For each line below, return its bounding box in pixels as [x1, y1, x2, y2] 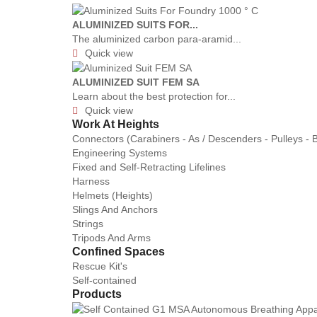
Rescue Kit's [72, 260, 127, 272]
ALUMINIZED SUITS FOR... [72, 18, 198, 30]
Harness [72, 175, 110, 188]
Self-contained [72, 275, 137, 287]
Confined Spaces [72, 246, 165, 258]
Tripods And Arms [72, 232, 151, 244]
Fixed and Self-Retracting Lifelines [72, 161, 226, 173]
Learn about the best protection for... [72, 91, 236, 103]
